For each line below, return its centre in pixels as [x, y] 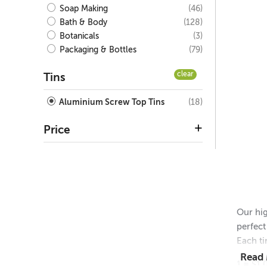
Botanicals [78, 37]
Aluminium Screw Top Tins [111, 103]
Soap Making [83, 9]
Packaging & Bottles [97, 50]
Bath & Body [82, 23]
